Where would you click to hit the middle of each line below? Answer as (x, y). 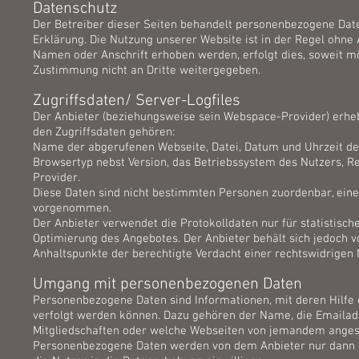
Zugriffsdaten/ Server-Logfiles (137, 101)
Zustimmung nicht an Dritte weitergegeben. (147, 71)
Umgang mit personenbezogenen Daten (167, 284)
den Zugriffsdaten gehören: (104, 132)
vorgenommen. (72, 208)
